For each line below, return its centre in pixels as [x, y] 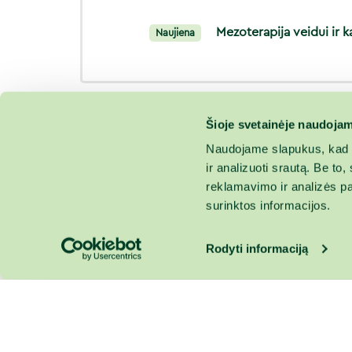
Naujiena [175, 33]
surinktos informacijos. [268, 205]
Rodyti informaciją [257, 249]
